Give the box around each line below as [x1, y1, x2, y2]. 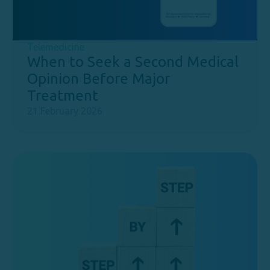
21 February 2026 [27, 105, 102, 116]
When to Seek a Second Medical [27, 54, 239, 70]
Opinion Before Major [27, 71, 170, 87]
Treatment [27, 87, 98, 104]
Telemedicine [27, 42, 84, 52]
